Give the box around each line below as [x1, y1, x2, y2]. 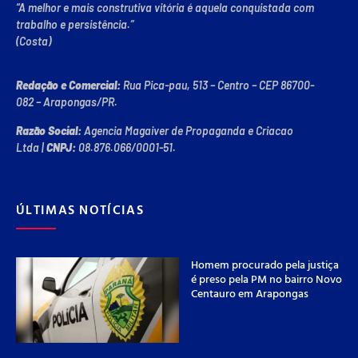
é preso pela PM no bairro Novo [191, 270, 342, 288]
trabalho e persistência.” [16, 18, 133, 31]
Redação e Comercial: [16, 78, 121, 93]
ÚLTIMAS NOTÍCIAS [16, 200, 144, 220]
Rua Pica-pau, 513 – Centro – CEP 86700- [121, 78, 314, 93]
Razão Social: [16, 123, 82, 137]
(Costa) [16, 34, 51, 48]
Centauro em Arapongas [191, 284, 308, 302]
